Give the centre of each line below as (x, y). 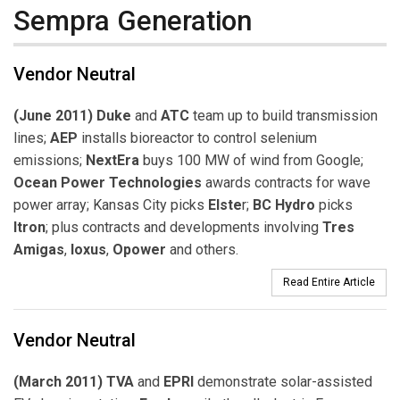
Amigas (39, 250)
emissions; (50, 161)
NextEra (112, 161)
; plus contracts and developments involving (184, 228)
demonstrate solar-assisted (283, 381)
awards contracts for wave (286, 183)
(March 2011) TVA (74, 381)
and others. (202, 250)
